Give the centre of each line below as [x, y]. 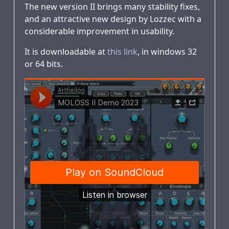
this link [122, 52]
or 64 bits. [44, 64]
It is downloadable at [66, 52]
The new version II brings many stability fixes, [112, 7]
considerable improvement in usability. [99, 31]
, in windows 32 [167, 52]
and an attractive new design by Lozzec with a [113, 19]
